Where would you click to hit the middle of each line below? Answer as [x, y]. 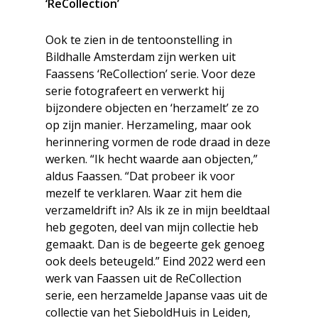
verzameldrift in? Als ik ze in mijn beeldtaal [158, 210]
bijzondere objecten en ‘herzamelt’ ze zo [152, 108]
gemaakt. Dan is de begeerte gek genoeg [155, 245]
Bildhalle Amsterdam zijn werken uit [141, 57]
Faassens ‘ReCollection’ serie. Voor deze [150, 74]
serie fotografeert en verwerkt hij [135, 91]
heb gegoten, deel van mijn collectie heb [152, 227]
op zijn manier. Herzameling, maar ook [148, 125]
